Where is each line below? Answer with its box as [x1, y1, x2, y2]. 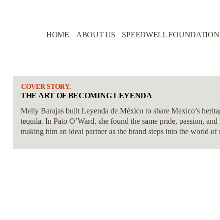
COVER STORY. [21, 83, 71, 90]
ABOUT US [76, 30, 115, 39]
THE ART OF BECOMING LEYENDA [21, 91, 152, 100]
